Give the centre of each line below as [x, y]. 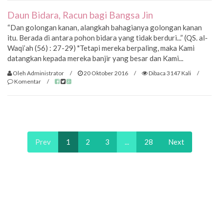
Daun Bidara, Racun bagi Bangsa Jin [80, 15]
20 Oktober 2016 [105, 73]
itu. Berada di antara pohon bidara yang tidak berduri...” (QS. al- [108, 38]
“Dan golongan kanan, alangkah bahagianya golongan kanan [105, 28]
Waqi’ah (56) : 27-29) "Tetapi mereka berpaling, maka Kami [101, 48]
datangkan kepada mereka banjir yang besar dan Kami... [95, 58]
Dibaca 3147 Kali [169, 73]
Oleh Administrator [38, 73]
